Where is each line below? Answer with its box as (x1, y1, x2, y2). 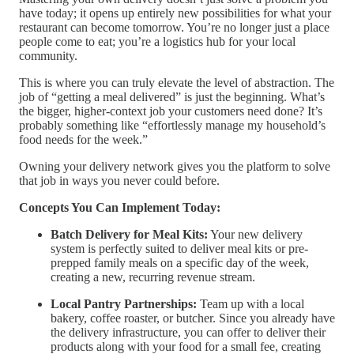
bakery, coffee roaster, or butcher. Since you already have (51, 311, 335, 326)
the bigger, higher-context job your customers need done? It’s (19, 104, 322, 119)
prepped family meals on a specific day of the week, (51, 256, 309, 270)
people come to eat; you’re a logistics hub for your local (19, 35, 296, 49)
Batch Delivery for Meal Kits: (51, 228, 208, 242)
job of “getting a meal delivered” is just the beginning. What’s (19, 90, 325, 104)
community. (19, 49, 77, 63)
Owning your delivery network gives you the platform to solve (19, 160, 330, 174)
